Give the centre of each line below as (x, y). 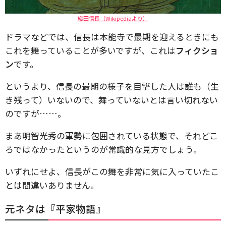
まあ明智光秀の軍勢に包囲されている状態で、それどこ (111, 135)
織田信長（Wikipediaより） (113, 18)
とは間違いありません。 (52, 185)
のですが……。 (36, 113)
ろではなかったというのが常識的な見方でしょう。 (103, 149)
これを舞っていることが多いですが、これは (90, 50)
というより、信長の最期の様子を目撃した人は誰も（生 (112, 86)
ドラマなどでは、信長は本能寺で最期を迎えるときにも (112, 37)
